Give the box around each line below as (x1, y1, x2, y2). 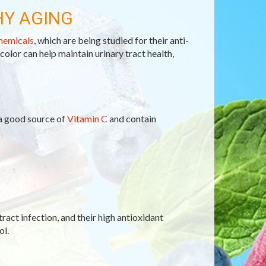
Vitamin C (66, 113, 107, 124)
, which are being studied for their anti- (33, 34, 189, 46)
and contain (107, 113, 156, 124)
